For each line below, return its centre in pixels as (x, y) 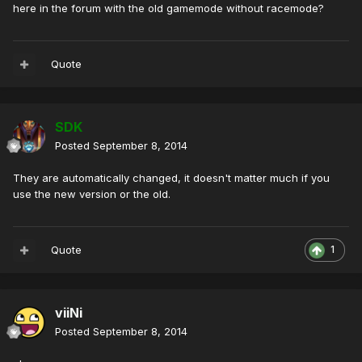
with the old (134, 8)
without (245, 8)
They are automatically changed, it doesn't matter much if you (171, 178)
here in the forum (57, 8)
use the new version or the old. (92, 194)
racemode (293, 8)
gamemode (195, 8)
